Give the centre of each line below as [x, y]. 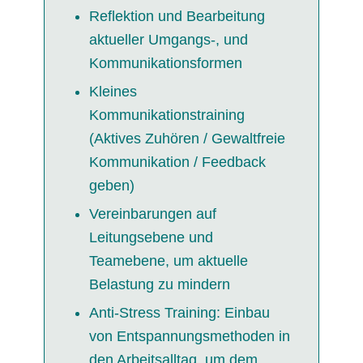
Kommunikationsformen [165, 64]
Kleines [113, 92]
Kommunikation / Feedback [177, 162]
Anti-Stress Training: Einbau [179, 313]
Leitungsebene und [151, 238]
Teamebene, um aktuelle [168, 261]
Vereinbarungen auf [152, 214]
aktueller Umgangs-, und [168, 40]
